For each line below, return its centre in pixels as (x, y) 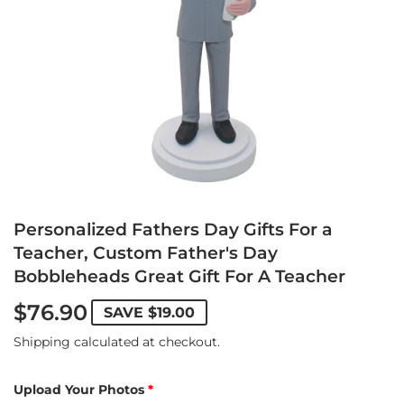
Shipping (42, 341)
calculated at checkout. (145, 341)
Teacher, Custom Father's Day (146, 253)
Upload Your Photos (79, 389)
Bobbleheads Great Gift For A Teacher (179, 277)
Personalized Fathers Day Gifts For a (173, 230)
